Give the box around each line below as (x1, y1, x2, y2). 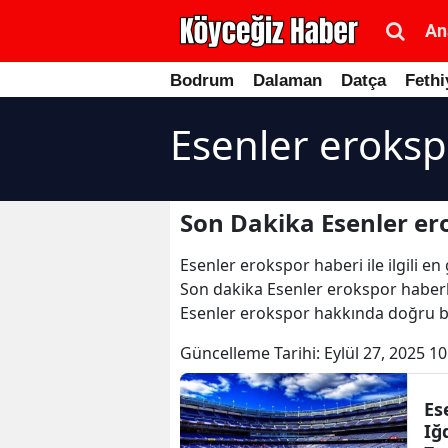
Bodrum (170, 71, 234, 90)
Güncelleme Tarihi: (180, 342, 324, 364)
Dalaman (253, 71, 322, 90)
